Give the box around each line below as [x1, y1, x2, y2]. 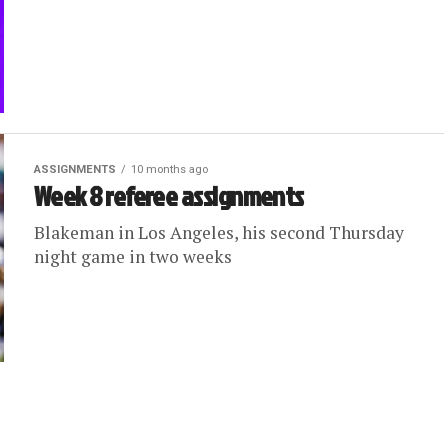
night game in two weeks [34, 245, 232, 268]
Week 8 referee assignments [34, 177, 304, 215]
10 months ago [131, 163, 208, 176]
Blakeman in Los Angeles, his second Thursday [34, 221, 404, 244]
